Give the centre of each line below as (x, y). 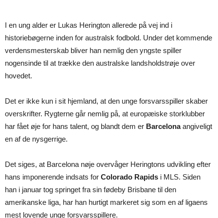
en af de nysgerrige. (36, 139)
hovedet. (18, 76)
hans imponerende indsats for (53, 177)
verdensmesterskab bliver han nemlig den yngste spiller (93, 50)
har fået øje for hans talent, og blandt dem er (75, 126)
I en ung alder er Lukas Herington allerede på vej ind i (89, 25)
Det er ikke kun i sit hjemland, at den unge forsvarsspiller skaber (106, 101)
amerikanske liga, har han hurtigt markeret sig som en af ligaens (106, 202)
